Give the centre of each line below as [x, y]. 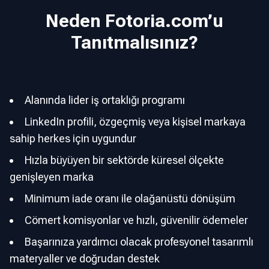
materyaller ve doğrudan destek [85, 258]
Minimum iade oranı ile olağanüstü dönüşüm [130, 198]
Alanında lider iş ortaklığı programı [105, 100]
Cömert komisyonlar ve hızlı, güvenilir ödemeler [136, 220]
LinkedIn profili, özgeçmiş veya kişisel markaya [135, 121]
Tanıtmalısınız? [134, 42]
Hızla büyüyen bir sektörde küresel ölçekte [124, 160]
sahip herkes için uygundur [73, 138]
